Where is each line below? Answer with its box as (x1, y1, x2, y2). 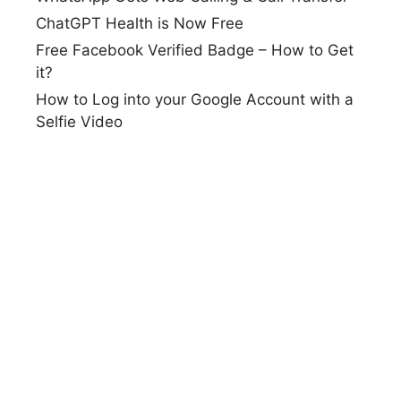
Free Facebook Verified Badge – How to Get (36, 40, 354, 59)
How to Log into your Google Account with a (36, 90, 354, 108)
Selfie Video (36, 112, 123, 131)
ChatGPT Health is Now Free (36, 13, 243, 32)
